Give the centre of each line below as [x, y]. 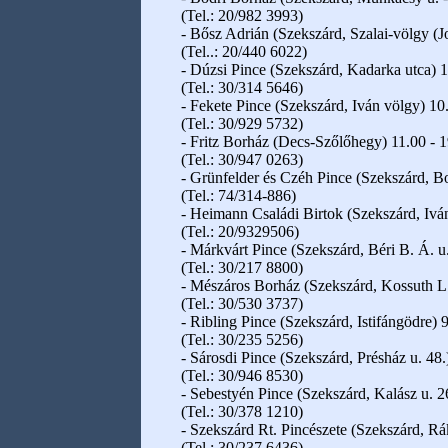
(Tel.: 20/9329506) [240, 231]
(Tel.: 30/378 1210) [242, 411]
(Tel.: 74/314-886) [238, 195]
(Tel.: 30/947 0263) [242, 159]
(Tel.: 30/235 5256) [242, 339]
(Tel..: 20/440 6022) [244, 51]
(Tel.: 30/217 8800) [242, 267]
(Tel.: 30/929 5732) [242, 123]
